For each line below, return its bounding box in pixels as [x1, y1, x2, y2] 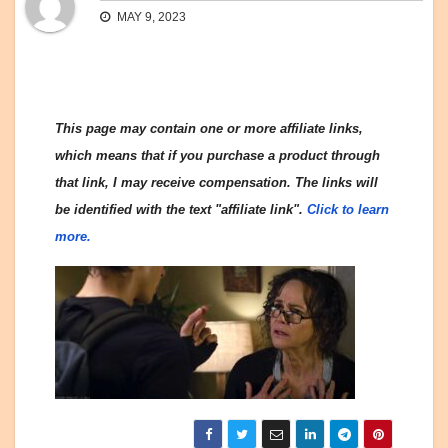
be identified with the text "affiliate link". [55, 202, 307, 218]
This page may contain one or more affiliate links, [55, 121, 363, 137]
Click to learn [307, 202, 389, 218]
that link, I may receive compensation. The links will [55, 175, 378, 191]
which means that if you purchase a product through [55, 148, 380, 164]
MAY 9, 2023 [114, 10, 186, 25]
